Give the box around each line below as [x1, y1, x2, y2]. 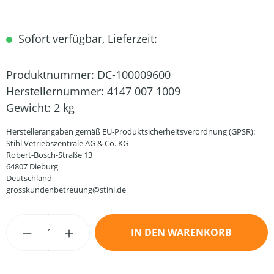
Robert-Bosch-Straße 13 [6, 149, 92, 160]
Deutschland [6, 172, 52, 183]
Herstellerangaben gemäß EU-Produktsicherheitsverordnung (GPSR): [6, 126, 255, 137]
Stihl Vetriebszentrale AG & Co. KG [6, 138, 128, 149]
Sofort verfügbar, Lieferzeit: [15, 31, 157, 46]
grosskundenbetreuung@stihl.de [6, 184, 126, 195]
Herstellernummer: [6, 84, 107, 98]
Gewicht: [6, 100, 54, 115]
